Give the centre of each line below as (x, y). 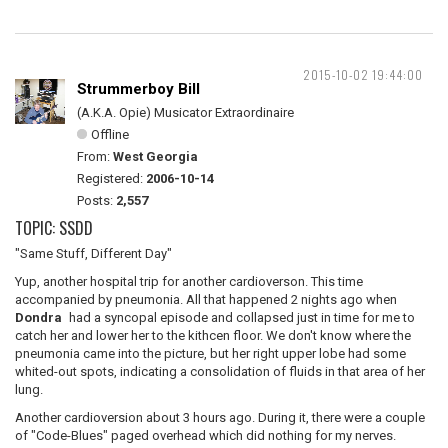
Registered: (111, 178)
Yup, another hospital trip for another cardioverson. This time (189, 281)
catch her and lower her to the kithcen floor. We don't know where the (213, 335)
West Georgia (155, 156)
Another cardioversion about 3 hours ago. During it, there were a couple (220, 417)
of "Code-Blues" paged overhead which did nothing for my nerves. (205, 435)
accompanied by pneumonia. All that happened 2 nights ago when (206, 299)
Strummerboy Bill (138, 89)
